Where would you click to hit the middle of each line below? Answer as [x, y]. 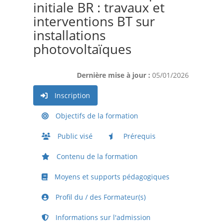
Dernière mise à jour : [115, 75]
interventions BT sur [94, 22]
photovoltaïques [82, 49]
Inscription [71, 96]
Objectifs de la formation [96, 116]
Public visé [74, 136]
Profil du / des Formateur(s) [99, 197]
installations [69, 35]
